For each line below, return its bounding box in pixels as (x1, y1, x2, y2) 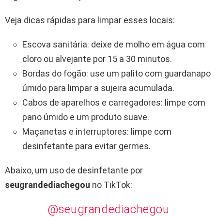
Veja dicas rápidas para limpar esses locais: (5, 15, 175, 26)
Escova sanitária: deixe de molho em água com (22, 39, 205, 50)
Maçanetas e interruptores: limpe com (22, 126, 171, 137)
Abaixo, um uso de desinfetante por (5, 165, 143, 176)
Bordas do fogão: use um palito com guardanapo (22, 68, 211, 79)
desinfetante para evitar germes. (22, 141, 151, 152)
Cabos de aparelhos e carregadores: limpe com (22, 97, 205, 108)
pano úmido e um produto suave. (22, 112, 149, 123)
